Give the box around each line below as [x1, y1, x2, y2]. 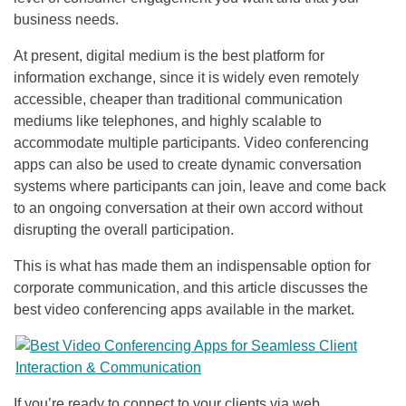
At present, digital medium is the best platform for [14, 47, 324, 63]
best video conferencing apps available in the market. [14, 301, 354, 317]
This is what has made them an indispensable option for [14, 257, 371, 274]
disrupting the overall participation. [14, 221, 234, 237]
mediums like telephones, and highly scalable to [14, 112, 322, 129]
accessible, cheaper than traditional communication [14, 91, 343, 107]
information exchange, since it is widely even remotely [14, 69, 359, 85]
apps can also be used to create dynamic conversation [14, 156, 362, 172]
